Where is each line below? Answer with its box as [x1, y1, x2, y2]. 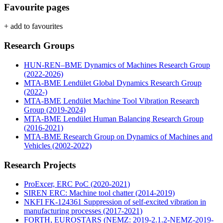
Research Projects [4, 159, 76, 170]
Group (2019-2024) [24, 105, 86, 114]
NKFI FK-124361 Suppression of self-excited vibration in [24, 198, 206, 207]
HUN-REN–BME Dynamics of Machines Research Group [24, 60, 210, 69]
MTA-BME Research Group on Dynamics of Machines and [24, 132, 213, 141]
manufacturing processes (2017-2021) [24, 207, 142, 216]
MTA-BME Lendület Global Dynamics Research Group [24, 78, 202, 87]
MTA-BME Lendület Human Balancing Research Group [24, 114, 204, 123]
